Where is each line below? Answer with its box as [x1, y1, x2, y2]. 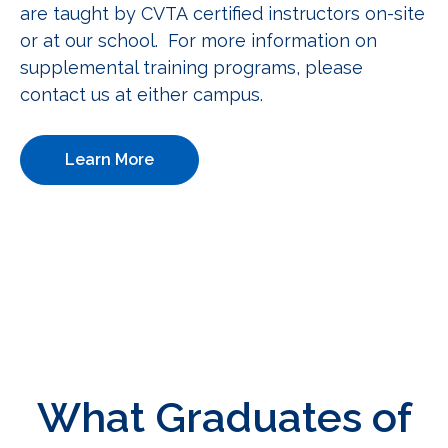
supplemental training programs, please [20, 56, 363, 78]
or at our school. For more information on [20, 29, 377, 51]
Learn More [65, 149, 154, 169]
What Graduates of [36, 392, 412, 442]
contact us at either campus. [20, 83, 263, 105]
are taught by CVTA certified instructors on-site [20, 2, 425, 24]
